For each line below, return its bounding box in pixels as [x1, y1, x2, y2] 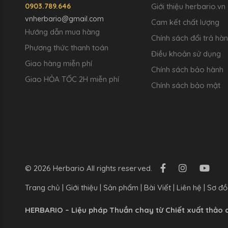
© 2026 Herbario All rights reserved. [24, 163, 152, 174]
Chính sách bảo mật [151, 80, 220, 90]
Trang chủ [24, 182, 60, 192]
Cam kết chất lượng [151, 17, 219, 27]
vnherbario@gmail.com [24, 14, 104, 23]
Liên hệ [176, 182, 202, 192]
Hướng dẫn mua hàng [24, 27, 100, 37]
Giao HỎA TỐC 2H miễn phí [24, 74, 119, 84]
